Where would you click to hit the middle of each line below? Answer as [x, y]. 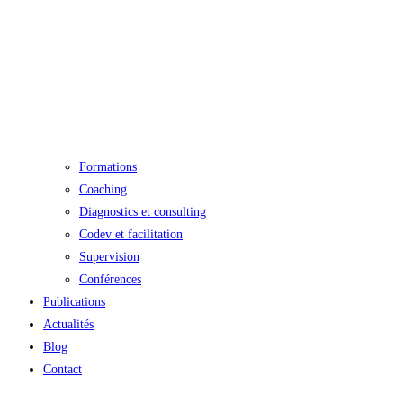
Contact [63, 370]
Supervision [109, 257]
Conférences [110, 280]
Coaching [103, 190]
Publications [74, 302]
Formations [108, 167]
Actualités [68, 325]
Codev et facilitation [131, 235]
